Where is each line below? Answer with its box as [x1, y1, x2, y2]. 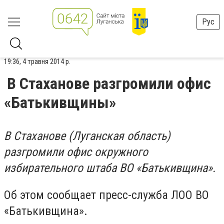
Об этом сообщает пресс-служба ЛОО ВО [4, 187, 209, 202]
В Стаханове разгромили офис [7, 74, 211, 93]
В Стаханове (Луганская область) [4, 129, 170, 143]
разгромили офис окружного [4, 145, 148, 159]
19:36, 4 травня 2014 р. [4, 57, 70, 66]
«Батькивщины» [4, 93, 116, 112]
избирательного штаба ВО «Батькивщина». [4, 161, 215, 175]
